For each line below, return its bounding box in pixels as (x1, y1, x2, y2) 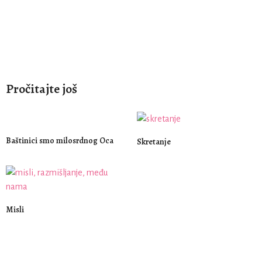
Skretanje (137, 136, 171, 147)
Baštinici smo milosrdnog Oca (6, 135, 113, 147)
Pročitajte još (6, 80, 77, 98)
